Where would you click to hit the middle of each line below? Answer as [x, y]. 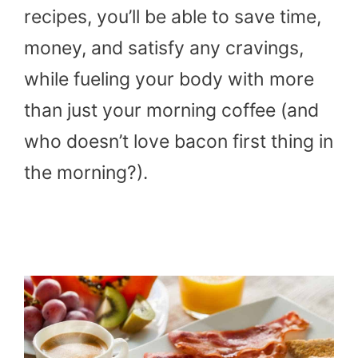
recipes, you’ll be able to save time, [173, 16]
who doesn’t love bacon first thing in [179, 141]
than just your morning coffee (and [171, 110]
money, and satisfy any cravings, [164, 48]
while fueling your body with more [169, 79]
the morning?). [88, 172]
